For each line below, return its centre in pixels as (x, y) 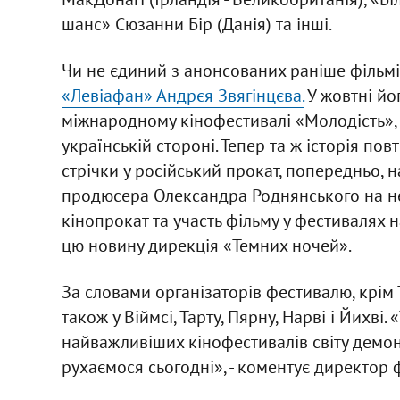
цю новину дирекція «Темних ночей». (206, 245)
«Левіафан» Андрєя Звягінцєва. (182, 95)
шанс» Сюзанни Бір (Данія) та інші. (196, 24)
